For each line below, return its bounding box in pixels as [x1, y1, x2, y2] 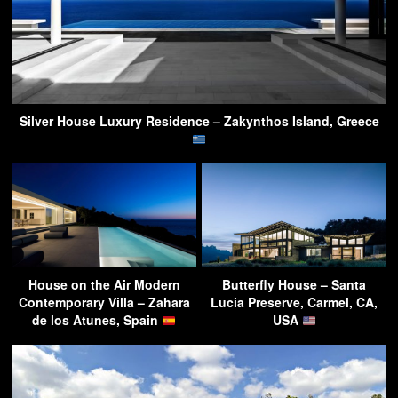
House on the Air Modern [28, 275, 180, 294]
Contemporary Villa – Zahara [18, 293, 190, 312]
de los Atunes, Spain [32, 311, 163, 330]
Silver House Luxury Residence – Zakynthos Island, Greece [19, 112, 379, 131]
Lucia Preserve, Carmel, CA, [211, 293, 378, 312]
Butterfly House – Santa [222, 275, 366, 294]
